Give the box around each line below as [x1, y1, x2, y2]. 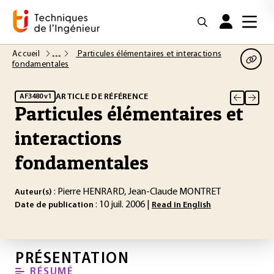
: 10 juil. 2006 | [94, 200, 152, 210]
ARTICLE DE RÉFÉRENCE [56, 92, 149, 102]
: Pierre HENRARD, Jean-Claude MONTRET [52, 187, 221, 197]
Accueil [12, 50, 42, 59]
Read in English [152, 201, 211, 210]
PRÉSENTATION [15, 251, 129, 267]
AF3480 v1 [19, 92, 51, 100]
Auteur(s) [15, 188, 52, 197]
